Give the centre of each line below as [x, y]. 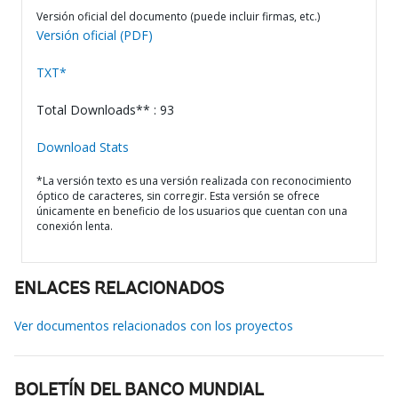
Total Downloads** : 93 [105, 110]
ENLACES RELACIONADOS [119, 290]
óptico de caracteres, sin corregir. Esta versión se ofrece [178, 196]
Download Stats [83, 147]
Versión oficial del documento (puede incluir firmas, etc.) [178, 16]
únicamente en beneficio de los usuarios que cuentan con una [192, 211]
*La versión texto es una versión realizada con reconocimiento [194, 181]
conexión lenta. [75, 226]
